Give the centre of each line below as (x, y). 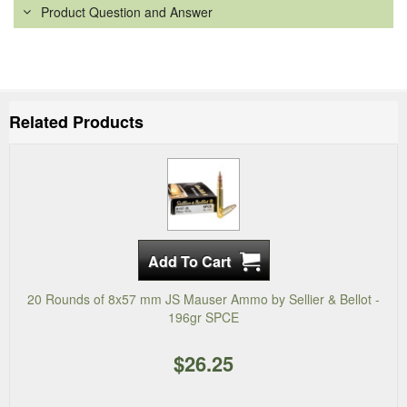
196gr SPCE (203, 318)
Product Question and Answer (127, 12)
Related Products (76, 122)
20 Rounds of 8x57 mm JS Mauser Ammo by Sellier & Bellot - (203, 299)
